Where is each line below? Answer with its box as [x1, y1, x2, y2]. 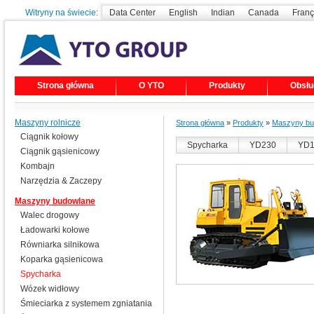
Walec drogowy [20, 210, 79, 220]
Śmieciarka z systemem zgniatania [20, 299, 152, 308]
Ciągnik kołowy [20, 132, 78, 142]
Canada [248, 8, 279, 18]
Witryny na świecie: [25, 8, 98, 18]
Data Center [109, 8, 156, 18]
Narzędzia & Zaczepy [20, 176, 102, 186]
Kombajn [20, 161, 55, 171]
